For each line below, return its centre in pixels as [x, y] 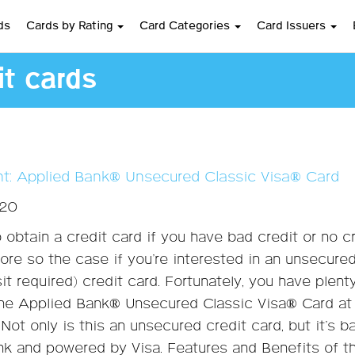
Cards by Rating [71, 26]
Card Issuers [292, 26]
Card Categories [186, 26]
